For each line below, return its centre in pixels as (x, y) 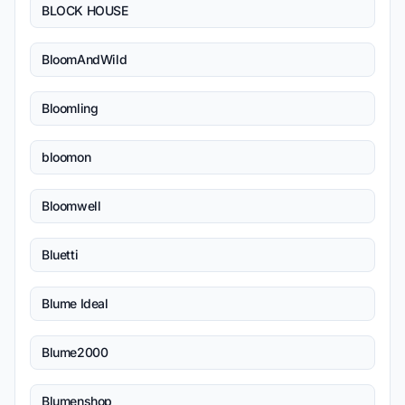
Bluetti (60, 254)
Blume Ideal (75, 303)
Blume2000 (75, 352)
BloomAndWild (85, 59)
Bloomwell (71, 206)
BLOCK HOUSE (85, 10)
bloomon (66, 157)
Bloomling (70, 108)
